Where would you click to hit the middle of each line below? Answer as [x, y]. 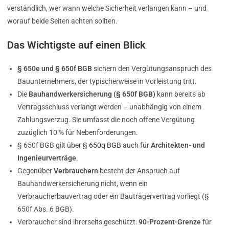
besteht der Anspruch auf [139, 171]
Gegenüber [36, 171]
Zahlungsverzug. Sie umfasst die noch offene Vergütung [106, 120]
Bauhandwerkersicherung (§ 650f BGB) [92, 94]
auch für [136, 145]
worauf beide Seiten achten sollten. [62, 21]
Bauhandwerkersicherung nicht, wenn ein [83, 184]
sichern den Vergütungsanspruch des [152, 69]
